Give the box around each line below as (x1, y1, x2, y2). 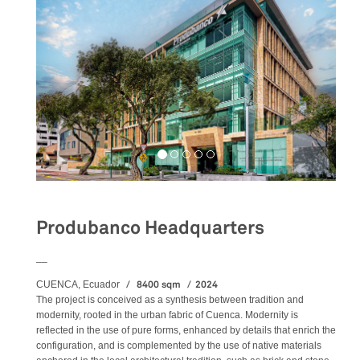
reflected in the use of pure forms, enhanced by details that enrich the (36, 324, 336, 336)
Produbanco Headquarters (36, 215, 264, 239)
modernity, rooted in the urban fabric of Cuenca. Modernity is (36, 309, 298, 321)
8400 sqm (134, 277, 181, 291)
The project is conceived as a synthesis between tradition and (36, 293, 304, 305)
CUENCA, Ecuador (36, 278, 120, 290)
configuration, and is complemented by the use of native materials (36, 339, 321, 351)
